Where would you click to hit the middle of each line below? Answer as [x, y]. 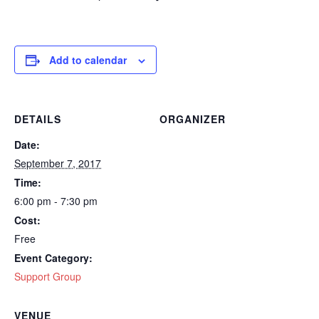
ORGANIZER [193, 119]
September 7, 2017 [58, 163]
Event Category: [53, 258]
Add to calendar [88, 60]
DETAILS [38, 119]
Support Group [48, 276]
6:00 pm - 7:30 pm [56, 201]
